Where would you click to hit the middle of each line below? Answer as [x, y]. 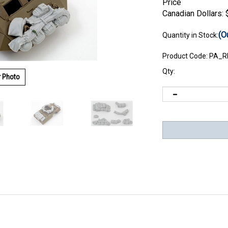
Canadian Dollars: [193, 13]
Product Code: [185, 56]
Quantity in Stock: [190, 35]
